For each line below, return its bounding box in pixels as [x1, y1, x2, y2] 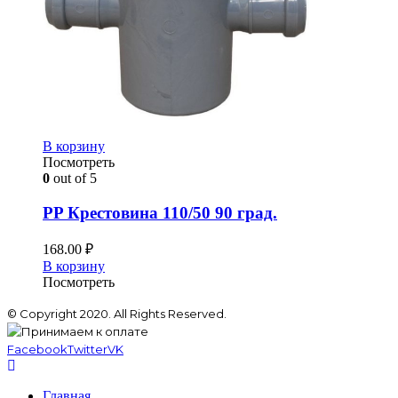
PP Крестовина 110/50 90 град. [43, 203, 277, 222]
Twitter [68, 342, 107, 357]
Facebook [7, 342, 68, 357]
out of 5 [50, 170, 97, 186]
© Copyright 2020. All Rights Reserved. [7, 306, 227, 322]
